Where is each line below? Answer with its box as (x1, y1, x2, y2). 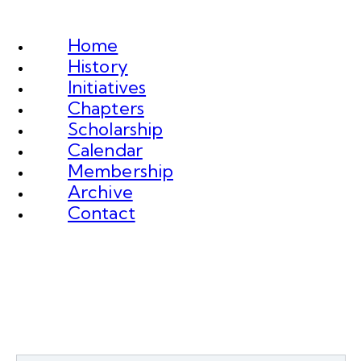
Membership (68, 160, 173, 183)
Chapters (68, 97, 144, 120)
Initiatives (68, 76, 147, 99)
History (68, 55, 128, 78)
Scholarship (68, 118, 164, 141)
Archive (68, 180, 133, 204)
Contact (68, 201, 135, 225)
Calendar (68, 139, 143, 162)
